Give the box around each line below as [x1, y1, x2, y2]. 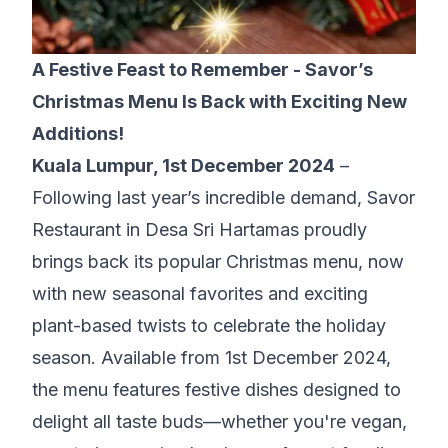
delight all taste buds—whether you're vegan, [32, 411, 407, 432]
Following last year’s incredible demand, [32, 187, 367, 208]
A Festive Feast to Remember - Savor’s [32, 59, 373, 80]
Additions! [32, 123, 124, 144]
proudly [299, 219, 367, 240]
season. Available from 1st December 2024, [32, 347, 391, 368]
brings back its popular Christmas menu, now [32, 251, 404, 272]
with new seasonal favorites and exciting [32, 283, 368, 304]
